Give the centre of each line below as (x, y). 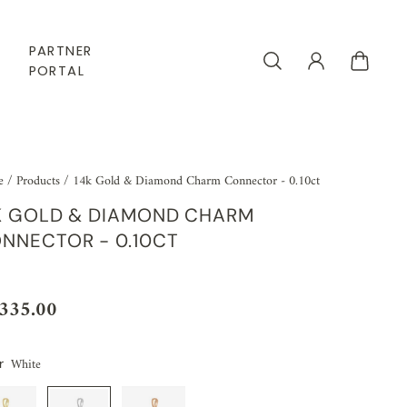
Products (40, 182)
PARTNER (60, 50)
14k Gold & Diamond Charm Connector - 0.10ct (197, 182)
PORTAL (57, 70)
